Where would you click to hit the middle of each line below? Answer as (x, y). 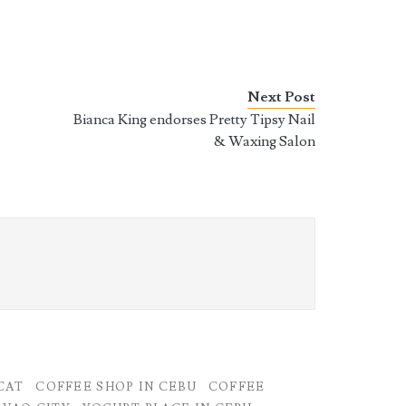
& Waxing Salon (265, 141)
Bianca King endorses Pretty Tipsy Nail (195, 119)
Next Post (282, 97)
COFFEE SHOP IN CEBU (116, 387)
